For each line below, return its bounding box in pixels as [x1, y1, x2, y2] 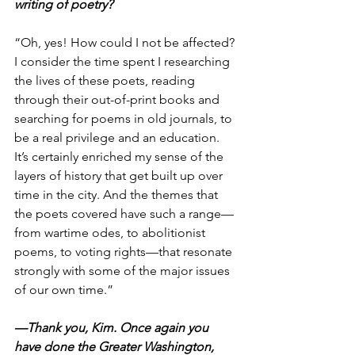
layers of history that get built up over [14, 168, 226, 184]
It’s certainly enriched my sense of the [14, 149, 227, 165]
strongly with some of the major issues [14, 263, 233, 279]
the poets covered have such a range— [14, 206, 234, 222]
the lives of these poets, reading [14, 73, 198, 89]
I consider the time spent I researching [14, 54, 233, 70]
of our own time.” [14, 282, 113, 298]
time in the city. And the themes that [14, 187, 221, 203]
